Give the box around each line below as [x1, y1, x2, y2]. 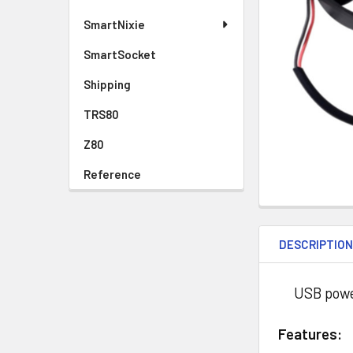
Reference [84, 167, 141, 181]
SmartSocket [84, 47, 156, 61]
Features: [278, 325, 343, 343]
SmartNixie [84, 17, 145, 32]
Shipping [84, 77, 131, 91]
